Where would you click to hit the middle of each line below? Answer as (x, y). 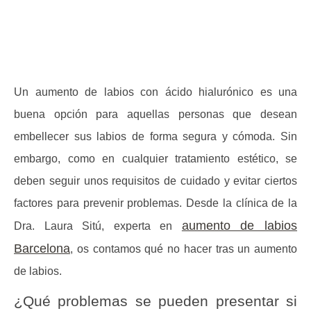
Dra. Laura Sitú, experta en (98, 226)
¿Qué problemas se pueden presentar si (155, 301)
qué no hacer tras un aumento (221, 249)
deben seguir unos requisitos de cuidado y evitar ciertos (155, 181)
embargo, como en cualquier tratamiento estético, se (155, 159)
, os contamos (108, 249)
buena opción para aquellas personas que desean (155, 114)
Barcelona (42, 249)
